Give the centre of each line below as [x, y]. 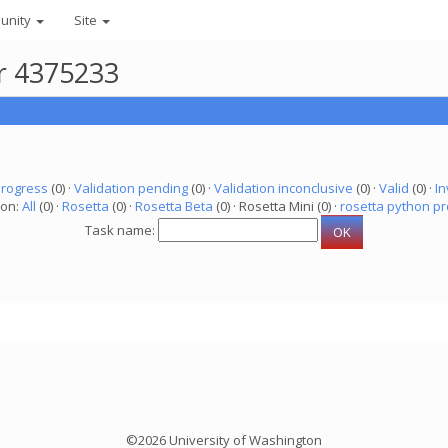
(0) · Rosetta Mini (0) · [276, 206]
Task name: [121, 230]
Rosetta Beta [174, 206]
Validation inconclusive [283, 188]
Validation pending [130, 188]
